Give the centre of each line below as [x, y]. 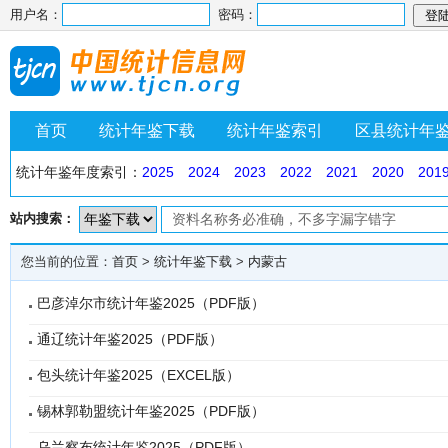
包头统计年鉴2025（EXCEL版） [138, 375]
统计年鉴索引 [275, 130]
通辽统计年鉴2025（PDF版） [130, 339]
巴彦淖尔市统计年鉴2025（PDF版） [151, 303]
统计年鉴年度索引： [79, 172]
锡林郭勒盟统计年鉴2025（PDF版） [151, 411]
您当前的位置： [66, 261]
